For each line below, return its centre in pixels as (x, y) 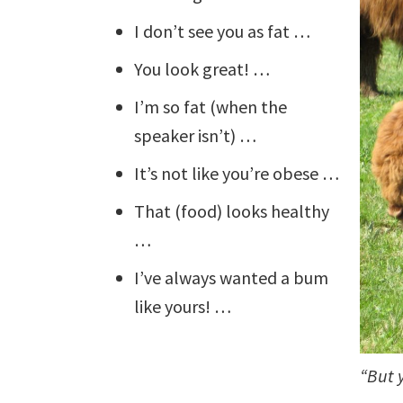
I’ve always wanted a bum (232, 278)
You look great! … (202, 69)
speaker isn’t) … (196, 136)
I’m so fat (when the (211, 107)
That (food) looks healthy (232, 211)
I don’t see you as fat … (223, 31)
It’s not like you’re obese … (237, 174)
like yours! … (183, 307)
